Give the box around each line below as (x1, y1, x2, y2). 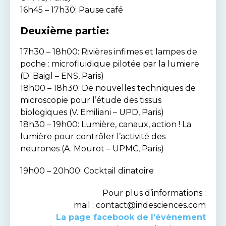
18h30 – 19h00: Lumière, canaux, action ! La (20, 120, 191, 129)
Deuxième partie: (20, 25, 109, 37)
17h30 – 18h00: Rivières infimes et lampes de (20, 47, 197, 56)
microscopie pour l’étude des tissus (20, 95, 161, 105)
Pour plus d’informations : (102, 188, 206, 198)
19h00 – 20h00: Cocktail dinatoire (20, 166, 154, 176)
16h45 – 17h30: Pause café (20, 5, 123, 15)
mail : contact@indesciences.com (74, 200, 206, 210)
